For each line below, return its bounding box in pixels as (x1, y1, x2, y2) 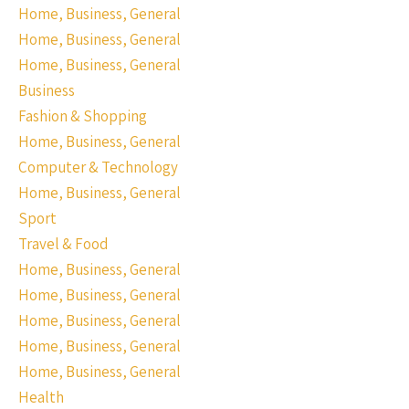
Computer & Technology (18, 157, 178, 177)
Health (18, 387, 64, 407)
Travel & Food (18, 234, 109, 254)
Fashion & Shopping (18, 106, 147, 126)
